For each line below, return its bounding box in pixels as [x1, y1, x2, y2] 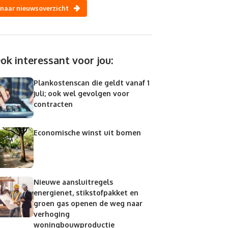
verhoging [33, 210, 70, 219]
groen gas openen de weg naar [33, 199, 142, 208]
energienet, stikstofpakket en [33, 188, 138, 197]
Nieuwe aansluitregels [33, 178, 113, 187]
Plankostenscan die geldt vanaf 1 [33, 78, 150, 88]
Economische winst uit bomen [33, 128, 141, 137]
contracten [33, 100, 73, 109]
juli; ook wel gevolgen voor [33, 89, 129, 98]
